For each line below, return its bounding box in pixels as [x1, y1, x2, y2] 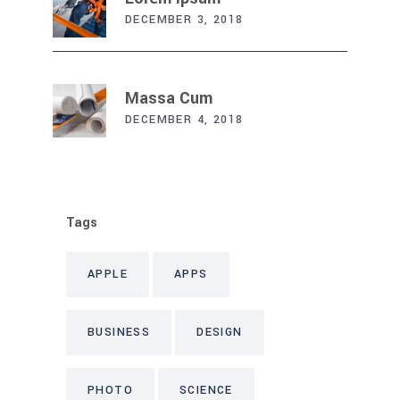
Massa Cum [125, 86, 212, 110]
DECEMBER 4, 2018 [125, 111, 244, 128]
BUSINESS [87, 323, 151, 340]
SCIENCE [179, 381, 233, 398]
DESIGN [196, 323, 243, 340]
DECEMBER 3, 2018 [125, 11, 244, 28]
